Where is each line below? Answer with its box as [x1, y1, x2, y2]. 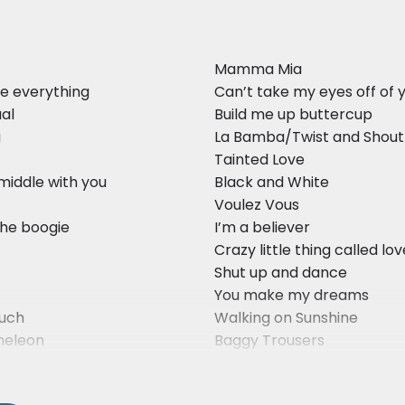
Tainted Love [214, 149, 306, 171]
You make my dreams [214, 285, 370, 306]
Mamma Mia [214, 59, 303, 80]
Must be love [214, 353, 306, 374]
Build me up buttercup [214, 104, 373, 126]
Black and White [214, 172, 330, 193]
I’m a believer [214, 217, 311, 239]
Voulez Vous [214, 194, 300, 216]
